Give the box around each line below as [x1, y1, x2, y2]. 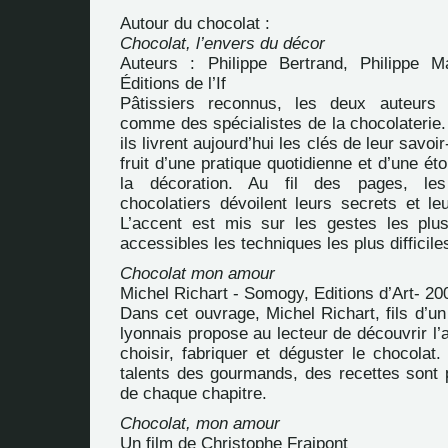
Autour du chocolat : [120, 14, 270, 33]
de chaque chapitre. [120, 384, 267, 403]
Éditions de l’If [120, 74, 226, 93]
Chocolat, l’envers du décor [120, 34, 325, 53]
